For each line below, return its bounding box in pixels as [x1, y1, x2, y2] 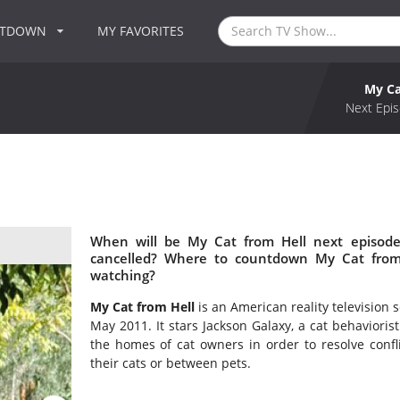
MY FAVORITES [97, 22, 185, 39]
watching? [89, 265, 155, 285]
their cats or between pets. [89, 354, 251, 372]
